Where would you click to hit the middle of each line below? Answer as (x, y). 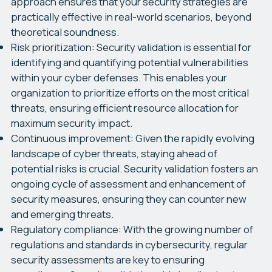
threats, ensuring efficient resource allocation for (124, 107)
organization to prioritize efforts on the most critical (130, 92)
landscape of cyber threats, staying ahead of (114, 153)
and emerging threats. (62, 214)
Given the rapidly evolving (195, 138)
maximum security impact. (71, 123)
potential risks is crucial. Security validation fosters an (134, 168)
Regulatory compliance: (66, 229)
